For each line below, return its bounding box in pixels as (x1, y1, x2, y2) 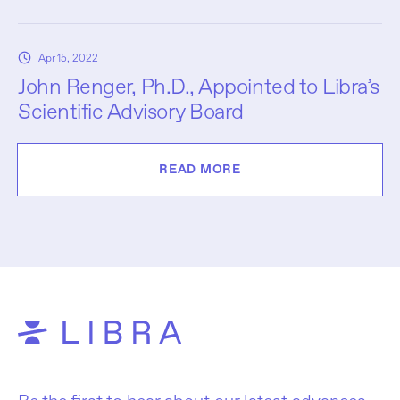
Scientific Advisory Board (18, 98, 245, 124)
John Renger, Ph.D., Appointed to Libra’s (18, 73, 379, 99)
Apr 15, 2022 (38, 51, 98, 64)
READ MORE (159, 162, 241, 177)
